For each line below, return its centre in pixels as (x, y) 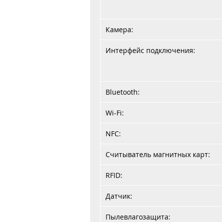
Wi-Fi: (115, 113)
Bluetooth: (123, 92)
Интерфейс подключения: (150, 50)
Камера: (119, 29)
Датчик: (119, 196)
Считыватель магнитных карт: (158, 154)
